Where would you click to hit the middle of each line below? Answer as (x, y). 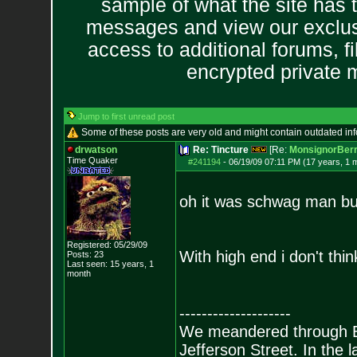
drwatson (96, 150)
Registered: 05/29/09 (107, 245)
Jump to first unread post (126, 116)
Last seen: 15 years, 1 (110, 264)
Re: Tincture (220, 150)
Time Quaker (92, 160)
